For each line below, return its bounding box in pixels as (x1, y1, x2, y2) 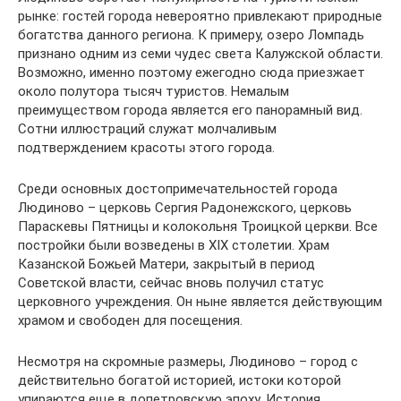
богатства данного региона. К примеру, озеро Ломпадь (18, 27, 364, 43)
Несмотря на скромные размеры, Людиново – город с (18, 354, 358, 370)
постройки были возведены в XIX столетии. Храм (18, 237, 329, 253)
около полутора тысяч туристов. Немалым (18, 83, 289, 99)
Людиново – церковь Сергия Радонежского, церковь (18, 200, 352, 216)
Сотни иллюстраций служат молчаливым (18, 121, 277, 137)
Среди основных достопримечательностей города (18, 181, 337, 197)
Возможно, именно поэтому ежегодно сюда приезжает (18, 64, 365, 81)
